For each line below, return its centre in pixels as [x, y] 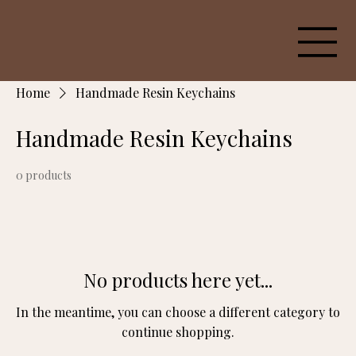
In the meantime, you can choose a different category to [178, 311]
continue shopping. [178, 331]
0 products [44, 175]
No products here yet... [178, 279]
